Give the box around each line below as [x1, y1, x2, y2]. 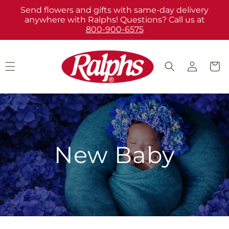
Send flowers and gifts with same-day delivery [20, 5, 209, 15]
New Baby [54, 141, 175, 169]
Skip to [14, 2, 44, 12]
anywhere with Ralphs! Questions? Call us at [24, 15, 205, 25]
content [14, 11, 48, 21]
